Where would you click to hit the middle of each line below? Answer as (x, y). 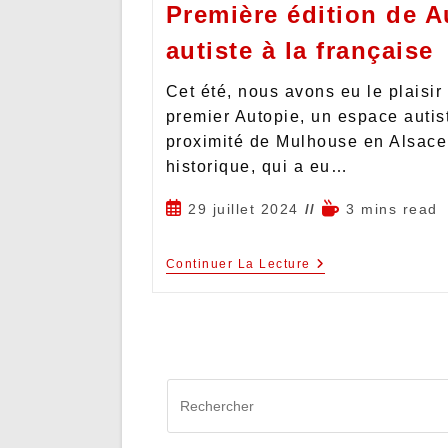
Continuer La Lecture (238, 264)
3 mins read (392, 209)
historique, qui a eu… (256, 167)
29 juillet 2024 (243, 209)
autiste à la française (299, 51)
